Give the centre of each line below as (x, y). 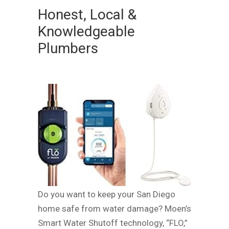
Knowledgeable (86, 31)
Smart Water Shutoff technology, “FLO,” (113, 223)
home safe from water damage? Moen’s (114, 208)
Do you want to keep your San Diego (107, 194)
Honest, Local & (87, 14)
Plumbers (68, 48)
